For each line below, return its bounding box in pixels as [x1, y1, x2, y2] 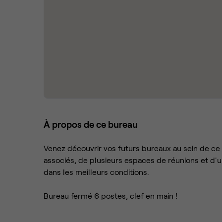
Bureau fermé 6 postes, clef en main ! [44, 191, 177, 200]
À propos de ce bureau [44, 118, 138, 130]
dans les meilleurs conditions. [44, 167, 149, 176]
